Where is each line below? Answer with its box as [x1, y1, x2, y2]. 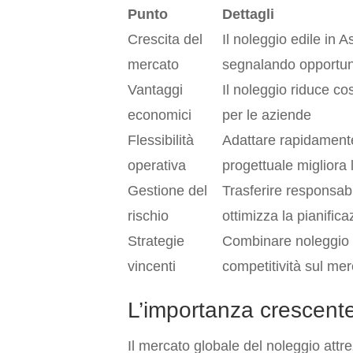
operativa [128, 157, 186, 173]
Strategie [128, 232, 184, 249]
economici [128, 106, 191, 123]
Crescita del [128, 31, 203, 47]
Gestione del [128, 182, 207, 199]
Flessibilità [128, 132, 194, 148]
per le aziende [222, 106, 311, 123]
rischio [128, 207, 169, 224]
